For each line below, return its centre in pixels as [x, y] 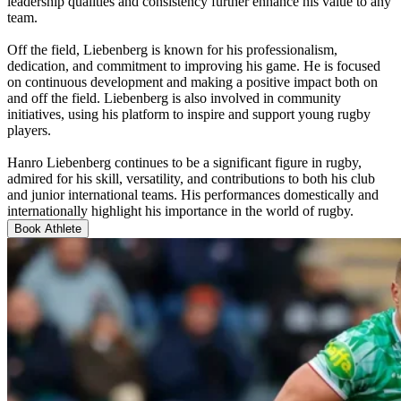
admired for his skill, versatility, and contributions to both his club [191, 178]
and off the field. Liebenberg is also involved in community [174, 98]
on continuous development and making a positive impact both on [192, 81]
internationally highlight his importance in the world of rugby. [180, 210]
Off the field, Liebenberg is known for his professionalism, [172, 49]
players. [29, 130]
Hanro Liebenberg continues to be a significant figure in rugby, [184, 162]
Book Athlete [48, 228]
